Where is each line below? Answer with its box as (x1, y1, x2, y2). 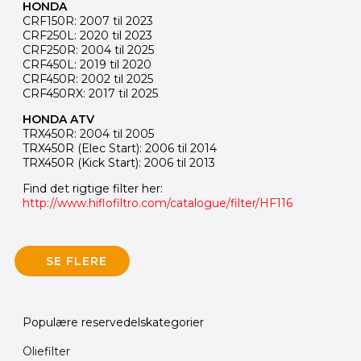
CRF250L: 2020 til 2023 (23, 28, 152, 43)
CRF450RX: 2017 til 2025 (23, 86, 158, 101)
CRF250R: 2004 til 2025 (23, 43, 154, 57)
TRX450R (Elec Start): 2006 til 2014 (23, 141, 217, 156)
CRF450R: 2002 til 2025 (23, 72, 153, 86)
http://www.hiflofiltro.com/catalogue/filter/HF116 (23, 196, 293, 210)
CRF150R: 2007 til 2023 (23, 14, 153, 28)
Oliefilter (23, 344, 70, 359)
